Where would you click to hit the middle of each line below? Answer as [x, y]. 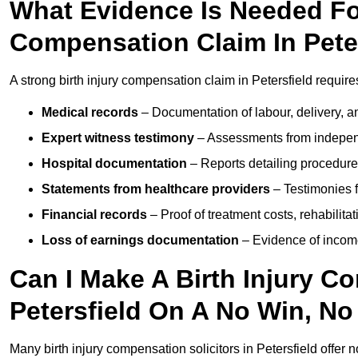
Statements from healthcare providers [156, 189]
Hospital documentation [114, 164]
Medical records [90, 113]
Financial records [94, 215]
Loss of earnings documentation [140, 241]
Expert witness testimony [118, 138]
